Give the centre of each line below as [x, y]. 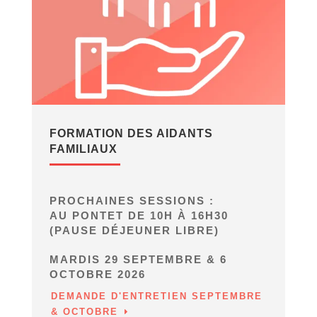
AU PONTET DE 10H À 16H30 [139, 215]
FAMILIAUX [83, 149]
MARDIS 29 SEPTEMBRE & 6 [138, 259]
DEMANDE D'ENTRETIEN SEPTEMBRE [156, 296]
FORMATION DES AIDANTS [131, 133]
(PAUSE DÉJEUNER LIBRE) [134, 230]
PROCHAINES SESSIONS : [132, 200]
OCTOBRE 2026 [97, 274]
